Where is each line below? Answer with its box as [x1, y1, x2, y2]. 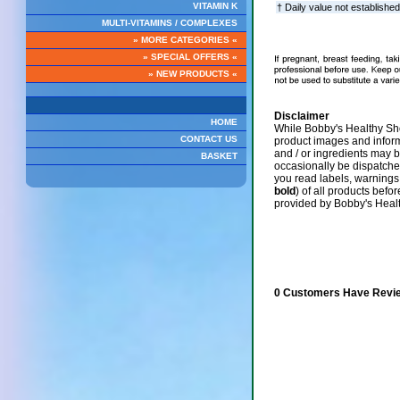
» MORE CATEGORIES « [132, 35, 237, 45]
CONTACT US [179, 134, 237, 144]
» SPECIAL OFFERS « [142, 52, 237, 62]
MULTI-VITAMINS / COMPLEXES [101, 18, 237, 28]
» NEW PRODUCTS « [147, 69, 237, 79]
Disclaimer [273, 110, 329, 123]
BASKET [200, 151, 237, 161]
